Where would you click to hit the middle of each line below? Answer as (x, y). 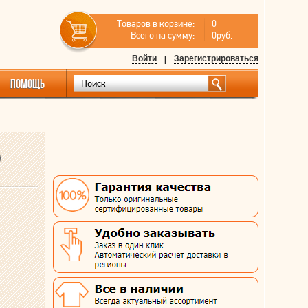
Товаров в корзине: (156, 24)
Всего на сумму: (163, 35)
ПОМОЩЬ (27, 84)
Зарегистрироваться (216, 58)
